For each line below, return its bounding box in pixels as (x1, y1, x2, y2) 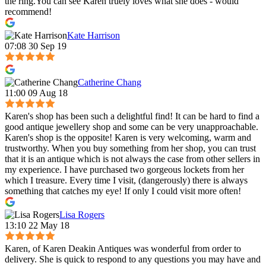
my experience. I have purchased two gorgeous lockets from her (5, 164, 244, 175)
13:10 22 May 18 (5, 220, 69, 230)
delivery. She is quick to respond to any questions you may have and (5, 254, 261, 264)
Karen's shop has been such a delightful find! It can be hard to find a (5, 110, 259, 121)
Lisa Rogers (59, 209, 104, 220)
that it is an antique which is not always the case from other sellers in (5, 153, 260, 164)
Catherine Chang (78, 77, 141, 87)
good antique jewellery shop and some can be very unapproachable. (5, 121, 258, 132)
